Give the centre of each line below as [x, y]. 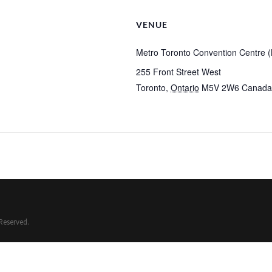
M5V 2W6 [220, 87]
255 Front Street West [178, 72]
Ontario [185, 87]
